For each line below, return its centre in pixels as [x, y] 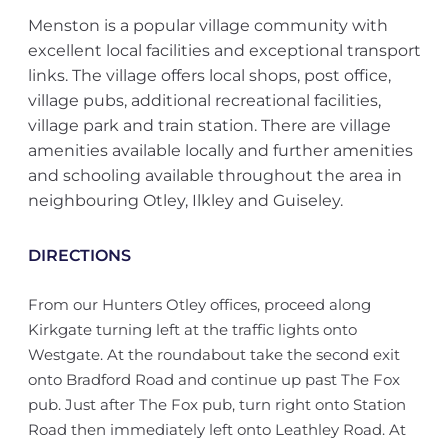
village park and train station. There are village [209, 125]
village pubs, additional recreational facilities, [204, 100]
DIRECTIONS [79, 255]
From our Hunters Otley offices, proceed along [199, 304]
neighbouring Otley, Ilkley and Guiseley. [185, 200]
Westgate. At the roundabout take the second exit [213, 354]
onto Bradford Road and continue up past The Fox [213, 379]
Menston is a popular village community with [207, 25]
